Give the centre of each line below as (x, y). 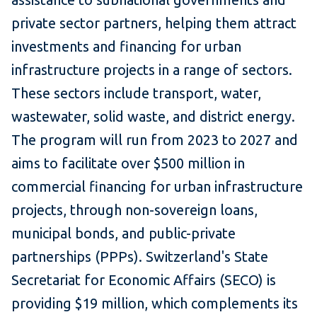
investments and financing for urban (126, 47)
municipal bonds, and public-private (123, 234)
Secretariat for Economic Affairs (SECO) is (144, 280)
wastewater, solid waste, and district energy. (153, 117)
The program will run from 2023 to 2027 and (155, 140)
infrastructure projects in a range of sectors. (152, 70)
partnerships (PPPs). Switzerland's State (140, 257)
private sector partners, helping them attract (154, 23)
